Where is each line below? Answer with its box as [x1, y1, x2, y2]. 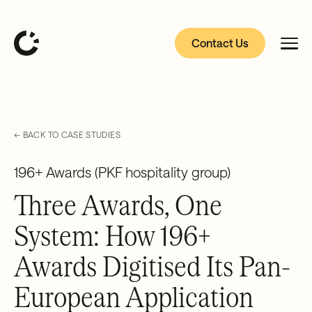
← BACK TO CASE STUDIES [14, 130, 120, 139]
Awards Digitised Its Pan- [14, 249, 290, 282]
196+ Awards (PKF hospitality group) [14, 164, 231, 180]
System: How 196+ [14, 219, 211, 251]
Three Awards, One [14, 188, 222, 221]
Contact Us [192, 36, 249, 49]
